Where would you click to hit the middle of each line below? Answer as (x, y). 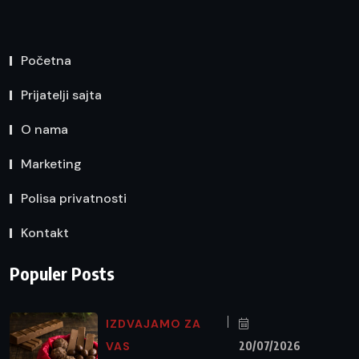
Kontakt (45, 232)
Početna (46, 60)
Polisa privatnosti (74, 198)
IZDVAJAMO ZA (153, 324)
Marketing (51, 163)
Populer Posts (62, 274)
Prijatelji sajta (61, 95)
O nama (44, 129)
